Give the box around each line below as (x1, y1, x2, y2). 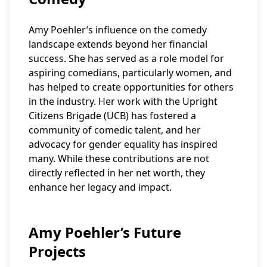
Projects (29, 241, 86, 261)
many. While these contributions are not (29, 152, 209, 165)
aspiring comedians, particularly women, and (29, 66, 232, 79)
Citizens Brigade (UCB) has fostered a (29, 109, 196, 122)
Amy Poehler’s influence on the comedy (29, 23, 207, 36)
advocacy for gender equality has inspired (29, 138, 218, 151)
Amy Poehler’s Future (29, 222, 181, 242)
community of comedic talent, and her (29, 123, 201, 136)
